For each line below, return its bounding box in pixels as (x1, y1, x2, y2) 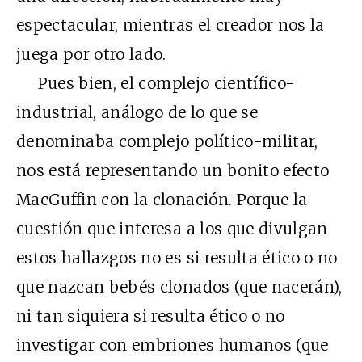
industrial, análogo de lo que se (16, 102, 258, 122)
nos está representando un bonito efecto (16, 160, 330, 180)
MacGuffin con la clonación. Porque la (16, 189, 308, 209)
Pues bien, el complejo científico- (16, 73, 296, 93)
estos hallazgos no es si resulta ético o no (16, 247, 338, 267)
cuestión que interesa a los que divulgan (16, 218, 328, 238)
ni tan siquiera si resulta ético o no (16, 305, 285, 326)
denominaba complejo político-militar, (16, 131, 318, 151)
